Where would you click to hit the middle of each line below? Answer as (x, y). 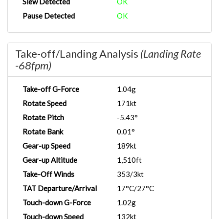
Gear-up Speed (46, 146)
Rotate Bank (43, 131)
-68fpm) (33, 65)
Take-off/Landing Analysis (78, 54)
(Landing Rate (171, 54)
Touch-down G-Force (57, 202)
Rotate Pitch (43, 117)
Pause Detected (49, 16)
